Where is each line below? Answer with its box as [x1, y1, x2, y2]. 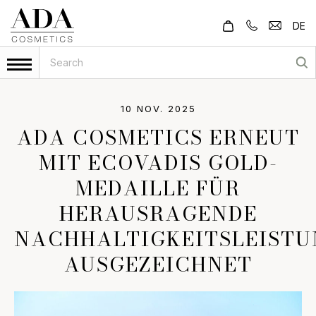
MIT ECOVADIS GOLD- [38, 147, 278, 178]
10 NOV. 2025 [120, 103, 196, 114]
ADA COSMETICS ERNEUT [16, 122, 300, 152]
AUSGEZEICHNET [63, 249, 253, 279]
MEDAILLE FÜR [75, 173, 241, 203]
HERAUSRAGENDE [59, 198, 257, 229]
